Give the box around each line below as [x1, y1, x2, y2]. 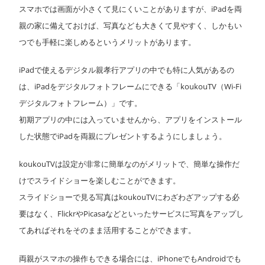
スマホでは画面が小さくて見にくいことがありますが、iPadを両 [19, 4, 242, 15]
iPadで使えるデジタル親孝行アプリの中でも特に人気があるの [19, 64, 234, 76]
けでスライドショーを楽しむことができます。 [19, 175, 180, 186]
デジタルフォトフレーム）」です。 [19, 98, 142, 109]
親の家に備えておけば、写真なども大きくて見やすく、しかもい [19, 20, 242, 31]
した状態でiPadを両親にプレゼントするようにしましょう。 [19, 131, 227, 142]
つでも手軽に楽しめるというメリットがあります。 [19, 37, 196, 48]
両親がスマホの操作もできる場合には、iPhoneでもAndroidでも [19, 253, 241, 264]
